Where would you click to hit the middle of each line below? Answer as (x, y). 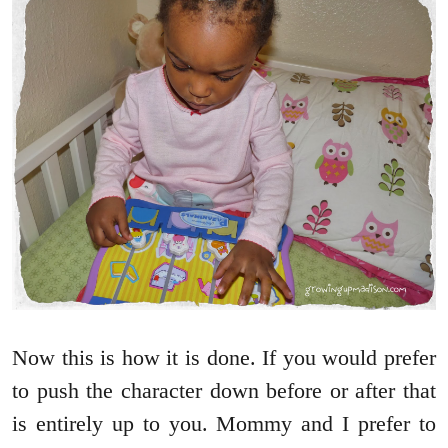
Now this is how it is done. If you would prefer (224, 358)
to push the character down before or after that (224, 391)
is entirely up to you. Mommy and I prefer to (224, 424)
